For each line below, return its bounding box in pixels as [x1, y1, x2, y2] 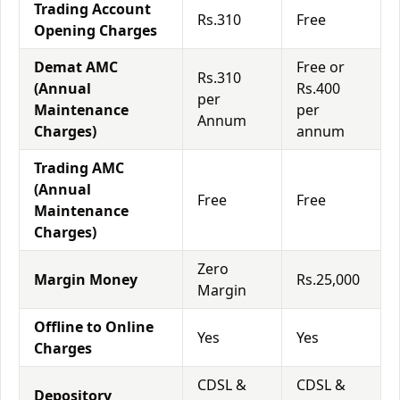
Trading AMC [34, 158, 124, 178]
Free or [296, 57, 345, 77]
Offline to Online [34, 317, 154, 337]
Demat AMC [34, 57, 118, 77]
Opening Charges [34, 21, 157, 40]
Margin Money [34, 270, 137, 289]
